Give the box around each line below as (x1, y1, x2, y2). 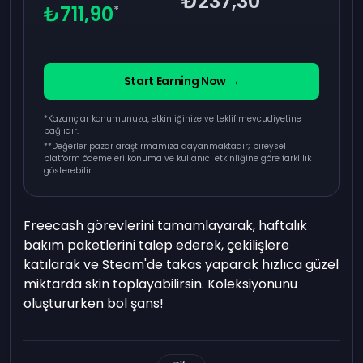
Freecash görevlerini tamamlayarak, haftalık (23, 216, 308, 236)
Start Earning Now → (123, 73, 240, 90)
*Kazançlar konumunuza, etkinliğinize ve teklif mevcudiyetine (44, 113, 302, 126)
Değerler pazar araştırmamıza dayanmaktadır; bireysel (52, 140, 287, 153)
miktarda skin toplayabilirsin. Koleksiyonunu (23, 275, 298, 294)
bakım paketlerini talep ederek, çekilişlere (23, 236, 290, 255)
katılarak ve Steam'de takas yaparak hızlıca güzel (23, 255, 340, 275)
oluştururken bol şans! (23, 294, 168, 314)
